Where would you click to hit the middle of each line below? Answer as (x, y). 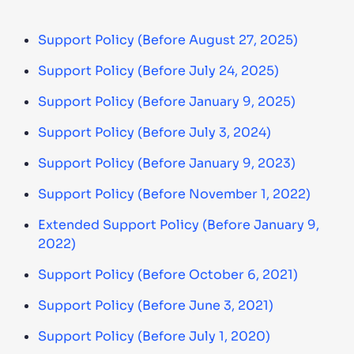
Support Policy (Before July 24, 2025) (158, 71)
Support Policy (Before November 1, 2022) (174, 194)
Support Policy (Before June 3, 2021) (156, 305)
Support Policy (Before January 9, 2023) (167, 163)
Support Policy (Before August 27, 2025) (168, 40)
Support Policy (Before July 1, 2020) (154, 336)
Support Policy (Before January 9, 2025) (167, 102)
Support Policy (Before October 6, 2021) (168, 275)
